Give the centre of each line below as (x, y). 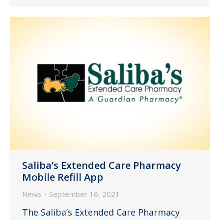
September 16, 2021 (84, 194)
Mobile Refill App (63, 177)
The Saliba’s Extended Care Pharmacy (101, 212)
